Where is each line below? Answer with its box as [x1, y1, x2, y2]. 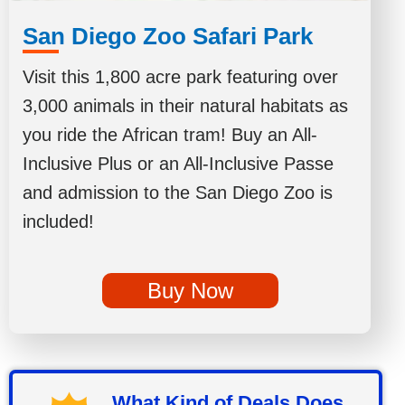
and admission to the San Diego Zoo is [23, 183, 333, 202]
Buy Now [146, 278, 233, 303]
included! [23, 212, 94, 231]
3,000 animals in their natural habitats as [23, 96, 348, 116]
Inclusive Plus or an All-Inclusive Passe [23, 154, 334, 174]
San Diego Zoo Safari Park [23, 23, 313, 50]
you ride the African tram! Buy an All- [23, 125, 317, 145]
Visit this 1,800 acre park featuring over [23, 67, 338, 87]
